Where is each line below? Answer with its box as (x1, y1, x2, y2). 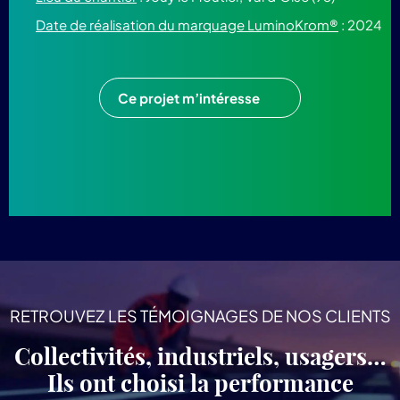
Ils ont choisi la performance (46, 369, 354, 398)
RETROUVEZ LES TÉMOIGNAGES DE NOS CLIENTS (9, 305, 391, 326)
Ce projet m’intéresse (118, 89, 260, 106)
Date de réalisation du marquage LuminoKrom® (36, 16, 338, 33)
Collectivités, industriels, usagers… (13, 342, 387, 371)
